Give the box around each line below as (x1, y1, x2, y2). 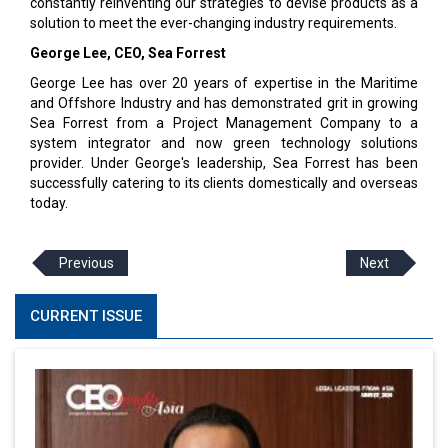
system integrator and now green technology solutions (30, 135, 418, 151)
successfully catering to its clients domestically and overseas (30, 175, 418, 191)
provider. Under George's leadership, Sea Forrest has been (30, 155, 418, 171)
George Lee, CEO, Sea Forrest (30, 45, 226, 61)
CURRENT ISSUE (30, 307, 142, 325)
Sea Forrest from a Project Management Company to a (30, 115, 418, 131)
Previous (59, 255, 114, 271)
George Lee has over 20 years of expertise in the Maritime (30, 75, 418, 91)
